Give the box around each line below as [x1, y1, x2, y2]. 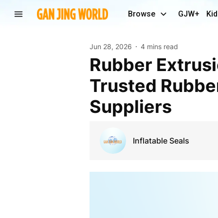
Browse [128, 9, 155, 18]
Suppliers [89, 95, 172, 117]
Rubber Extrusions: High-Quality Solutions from [89, 54, 101, 75]
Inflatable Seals [132, 135, 189, 145]
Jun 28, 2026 [89, 42, 132, 51]
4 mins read [140, 42, 178, 51]
